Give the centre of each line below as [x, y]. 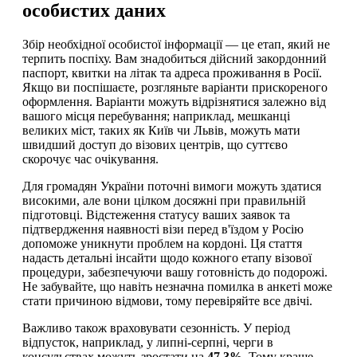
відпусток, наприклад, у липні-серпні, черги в [148, 342]
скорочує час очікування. [90, 159]
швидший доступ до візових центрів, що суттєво [155, 144]
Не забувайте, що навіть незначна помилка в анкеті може [177, 286]
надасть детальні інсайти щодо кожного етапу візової [167, 257]
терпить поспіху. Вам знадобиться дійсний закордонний [175, 58]
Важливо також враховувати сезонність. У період [156, 328]
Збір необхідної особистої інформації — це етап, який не [176, 44]
